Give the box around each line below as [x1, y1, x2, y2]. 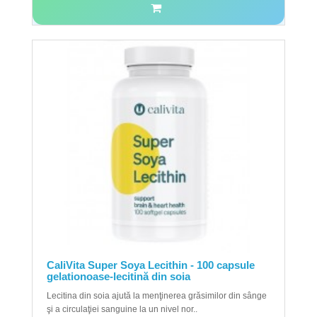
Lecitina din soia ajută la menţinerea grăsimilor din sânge [47, 291, 267, 301]
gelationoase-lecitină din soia [47, 270, 190, 282]
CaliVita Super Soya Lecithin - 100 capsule [47, 259, 255, 271]
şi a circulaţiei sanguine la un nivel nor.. [47, 304, 197, 314]
